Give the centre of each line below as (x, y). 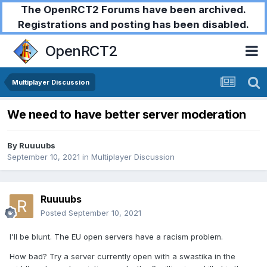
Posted (55, 213)
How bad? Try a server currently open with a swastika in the (122, 257)
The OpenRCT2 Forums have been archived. (133, 10)
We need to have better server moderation (127, 115)
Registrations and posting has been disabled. (133, 24)
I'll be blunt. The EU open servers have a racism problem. (116, 237)
